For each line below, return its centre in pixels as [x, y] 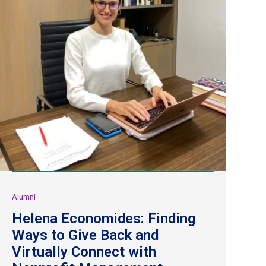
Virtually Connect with [84, 251]
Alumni [24, 197]
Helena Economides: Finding [104, 218]
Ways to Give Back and [85, 235]
